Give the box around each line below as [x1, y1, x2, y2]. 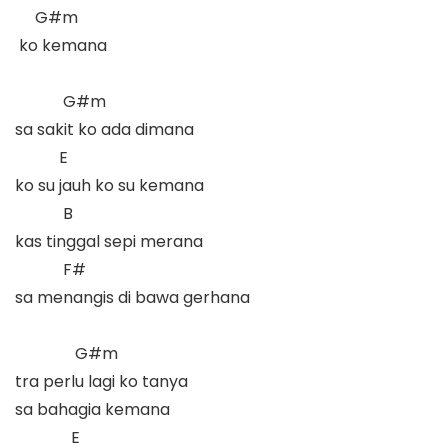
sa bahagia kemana [15, 397, 170, 421]
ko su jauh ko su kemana [15, 173, 212, 197]
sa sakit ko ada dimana [15, 117, 202, 141]
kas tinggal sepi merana [15, 229, 211, 253]
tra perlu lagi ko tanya [15, 369, 188, 393]
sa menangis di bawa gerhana [15, 285, 258, 309]
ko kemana [15, 33, 115, 57]
